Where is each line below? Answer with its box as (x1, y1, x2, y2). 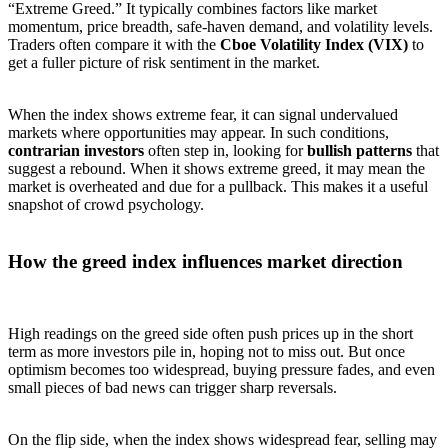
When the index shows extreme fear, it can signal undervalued (8, 106, 398, 124)
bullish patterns (307, 142, 412, 160)
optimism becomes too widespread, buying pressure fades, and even (8, 361, 435, 379)
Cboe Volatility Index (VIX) (220, 36, 408, 54)
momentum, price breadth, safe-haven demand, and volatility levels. (8, 18, 433, 36)
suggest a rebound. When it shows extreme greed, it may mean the (8, 160, 425, 178)
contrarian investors (8, 142, 144, 160)
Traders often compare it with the (8, 36, 220, 54)
